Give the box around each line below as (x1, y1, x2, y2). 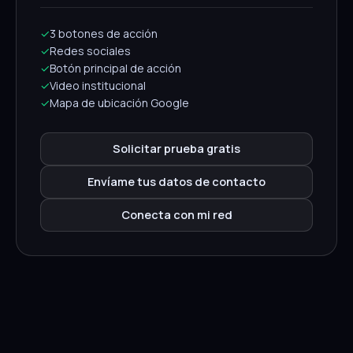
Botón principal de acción (50, 61, 181, 76)
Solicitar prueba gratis (113, 141, 240, 156)
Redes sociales (50, 43, 131, 58)
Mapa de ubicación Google (50, 95, 189, 110)
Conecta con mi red (121, 207, 232, 222)
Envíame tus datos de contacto (87, 174, 266, 189)
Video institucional (50, 78, 146, 93)
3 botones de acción (50, 26, 158, 41)
